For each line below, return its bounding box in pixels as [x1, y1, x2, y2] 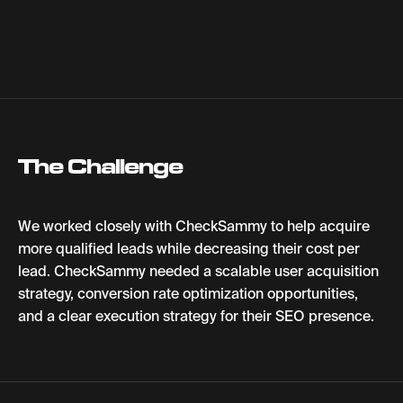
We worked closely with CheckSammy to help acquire [18, 216, 370, 236]
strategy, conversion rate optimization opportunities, [18, 283, 358, 303]
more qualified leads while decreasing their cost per [18, 238, 360, 258]
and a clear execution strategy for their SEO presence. [18, 306, 374, 326]
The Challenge [18, 151, 184, 180]
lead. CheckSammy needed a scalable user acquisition [18, 261, 379, 281]
